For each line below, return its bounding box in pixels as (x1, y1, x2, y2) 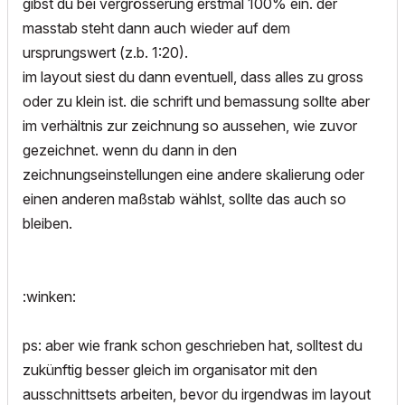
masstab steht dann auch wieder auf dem (23, 19, 290, 37)
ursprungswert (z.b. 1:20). (23, 43, 188, 61)
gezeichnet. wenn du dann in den (23, 141, 237, 159)
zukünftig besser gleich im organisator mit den (23, 361, 317, 379)
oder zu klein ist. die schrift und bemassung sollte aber (23, 92, 370, 110)
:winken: (23, 287, 76, 306)
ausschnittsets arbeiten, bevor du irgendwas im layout (23, 385, 371, 403)
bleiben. (23, 214, 72, 232)
